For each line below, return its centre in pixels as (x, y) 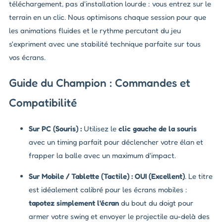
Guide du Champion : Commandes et (100, 83)
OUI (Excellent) (160, 176)
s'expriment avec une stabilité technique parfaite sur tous (105, 44)
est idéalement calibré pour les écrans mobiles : (108, 190)
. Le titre (199, 176)
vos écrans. (27, 57)
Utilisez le (100, 129)
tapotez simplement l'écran (74, 203)
